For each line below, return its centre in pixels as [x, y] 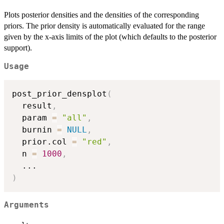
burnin [34, 130]
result [32, 106]
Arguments [26, 205]
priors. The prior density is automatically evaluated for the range [104, 26]
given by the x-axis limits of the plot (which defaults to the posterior [110, 37]
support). [18, 48]
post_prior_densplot [59, 94]
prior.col [42, 142]
